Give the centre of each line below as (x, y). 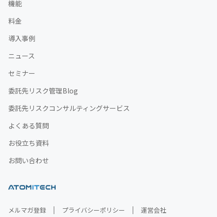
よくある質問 (29, 125)
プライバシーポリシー (93, 210)
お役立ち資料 (29, 143)
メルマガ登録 (27, 210)
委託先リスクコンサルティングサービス (69, 108)
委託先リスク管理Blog (43, 91)
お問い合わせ (29, 160)
